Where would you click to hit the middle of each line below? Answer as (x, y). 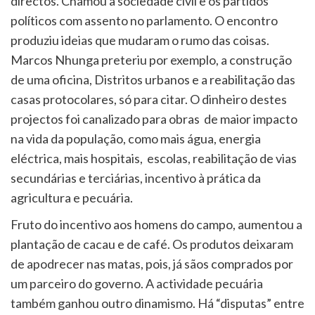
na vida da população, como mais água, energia (136, 138)
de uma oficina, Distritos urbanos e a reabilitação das (153, 79)
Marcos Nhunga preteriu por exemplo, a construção (151, 59)
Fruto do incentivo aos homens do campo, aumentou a (156, 224)
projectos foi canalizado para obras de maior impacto (154, 118)
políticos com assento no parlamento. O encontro (144, 20)
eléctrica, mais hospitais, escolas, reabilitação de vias (154, 158)
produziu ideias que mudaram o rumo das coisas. (140, 40)
